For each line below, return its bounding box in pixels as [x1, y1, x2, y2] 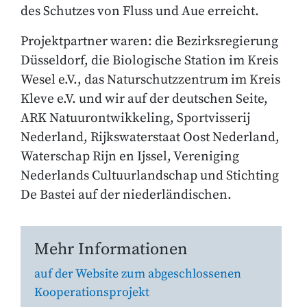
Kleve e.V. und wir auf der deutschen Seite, [21, 90, 268, 107]
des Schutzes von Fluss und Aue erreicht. [21, 3, 259, 19]
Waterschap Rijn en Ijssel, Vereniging [21, 148, 239, 164]
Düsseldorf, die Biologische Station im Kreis [21, 52, 278, 69]
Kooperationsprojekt [34, 284, 149, 300]
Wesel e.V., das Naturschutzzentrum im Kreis [21, 71, 280, 88]
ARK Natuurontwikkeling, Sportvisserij [21, 110, 250, 126]
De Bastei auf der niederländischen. [21, 186, 232, 203]
